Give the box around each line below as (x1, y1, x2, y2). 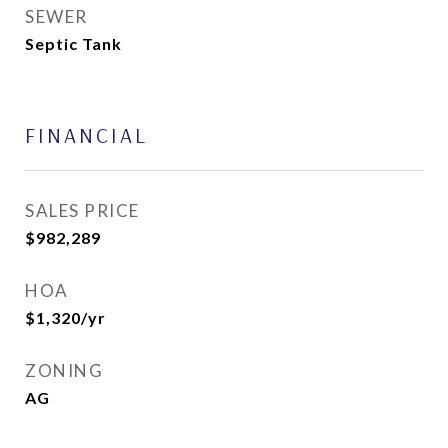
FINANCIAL (25, 122, 148, 148)
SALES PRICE (25, 200, 140, 221)
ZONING (25, 360, 103, 381)
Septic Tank (25, 34, 122, 53)
